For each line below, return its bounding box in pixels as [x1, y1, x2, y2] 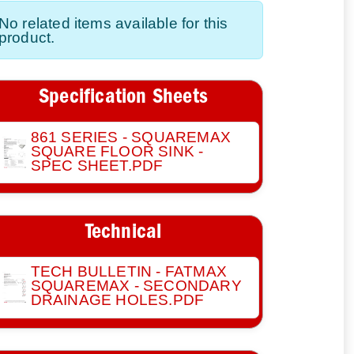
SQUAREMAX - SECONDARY [30, 277, 242, 295]
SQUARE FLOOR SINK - [30, 141, 204, 160]
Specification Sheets [39, 88, 208, 109]
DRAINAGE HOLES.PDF [30, 291, 205, 309]
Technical [85, 223, 162, 244]
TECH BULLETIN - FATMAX [30, 262, 227, 281]
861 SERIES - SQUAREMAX [30, 127, 231, 145]
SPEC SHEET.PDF [30, 156, 164, 174]
